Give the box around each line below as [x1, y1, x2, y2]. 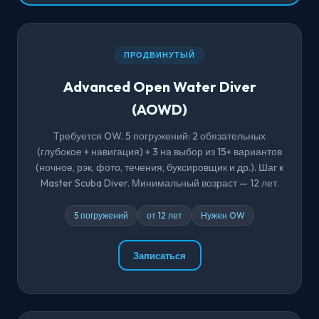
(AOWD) [132, 100, 187, 119]
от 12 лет [147, 210, 182, 221]
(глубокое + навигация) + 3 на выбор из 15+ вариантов [37, 145, 282, 159]
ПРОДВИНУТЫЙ [124, 50, 195, 61]
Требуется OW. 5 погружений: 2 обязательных [53, 130, 266, 143]
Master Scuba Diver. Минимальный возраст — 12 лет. [40, 177, 279, 190]
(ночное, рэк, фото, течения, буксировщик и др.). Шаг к [36, 161, 283, 174]
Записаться [133, 249, 186, 261]
